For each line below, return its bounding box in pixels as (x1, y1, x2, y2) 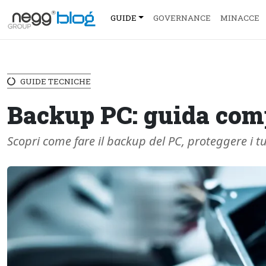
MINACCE (220, 12, 259, 23)
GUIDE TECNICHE (20, 76, 91, 87)
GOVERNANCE (153, 12, 211, 23)
